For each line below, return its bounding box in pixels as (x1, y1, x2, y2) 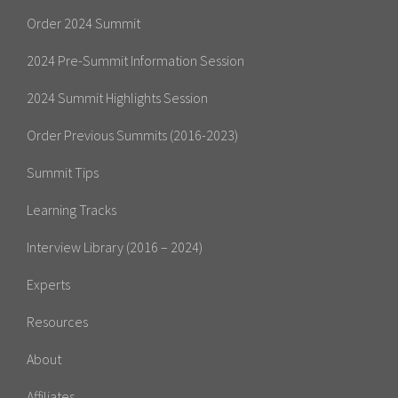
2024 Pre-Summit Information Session (27, 51, 244, 69)
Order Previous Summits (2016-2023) (27, 125, 238, 144)
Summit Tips (27, 163, 99, 181)
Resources (27, 312, 88, 330)
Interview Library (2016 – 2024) (27, 237, 203, 256)
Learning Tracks (27, 200, 116, 219)
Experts (27, 275, 70, 293)
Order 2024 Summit (27, 13, 140, 32)
